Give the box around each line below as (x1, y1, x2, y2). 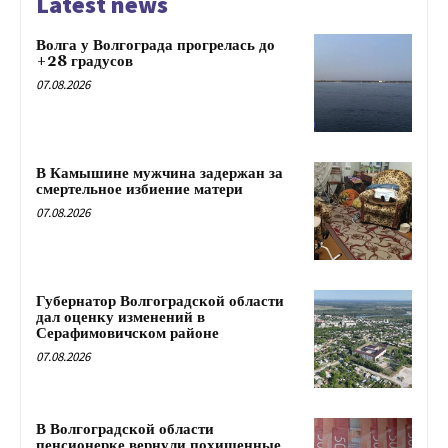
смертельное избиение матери (36, 180, 243, 200)
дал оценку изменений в (36, 307, 205, 327)
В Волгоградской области (36, 419, 214, 439)
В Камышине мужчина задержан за (36, 164, 283, 184)
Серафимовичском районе (36, 323, 219, 343)
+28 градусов (36, 52, 133, 72)
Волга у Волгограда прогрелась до (36, 36, 275, 56)
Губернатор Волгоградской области (36, 291, 284, 311)
